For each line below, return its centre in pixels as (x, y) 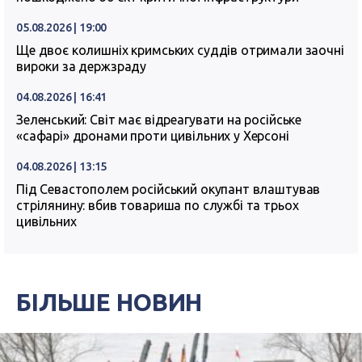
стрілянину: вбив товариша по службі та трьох (158, 205)
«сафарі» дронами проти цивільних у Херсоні (153, 136)
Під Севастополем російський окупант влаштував (168, 189)
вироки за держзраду (82, 66)
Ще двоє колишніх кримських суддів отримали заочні (180, 50)
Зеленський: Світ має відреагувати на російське (159, 120)
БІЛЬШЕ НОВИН (109, 302)
